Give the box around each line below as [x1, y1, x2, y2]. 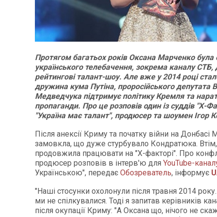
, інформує [171, 168, 211, 177]
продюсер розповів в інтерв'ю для [35, 158, 163, 168]
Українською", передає [35, 168, 120, 177]
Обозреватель [120, 168, 171, 177]
